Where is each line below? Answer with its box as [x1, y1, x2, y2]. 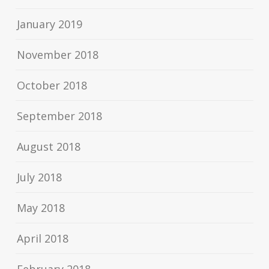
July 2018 [17, 170, 62, 185]
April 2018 [17, 231, 69, 246]
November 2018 [17, 47, 99, 62]
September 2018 [17, 109, 103, 124]
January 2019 [17, 17, 83, 32]
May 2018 [17, 201, 65, 216]
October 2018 [17, 78, 88, 93]
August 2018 [17, 139, 81, 154]
